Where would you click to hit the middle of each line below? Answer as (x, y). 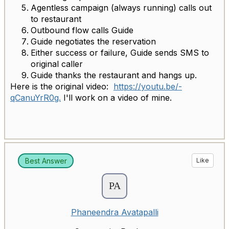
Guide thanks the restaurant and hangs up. (114, 75)
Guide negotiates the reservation (95, 41)
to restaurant (57, 19)
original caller (57, 64)
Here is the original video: (62, 86)
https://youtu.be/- (148, 86)
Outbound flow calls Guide (82, 30)
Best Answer (46, 161)
